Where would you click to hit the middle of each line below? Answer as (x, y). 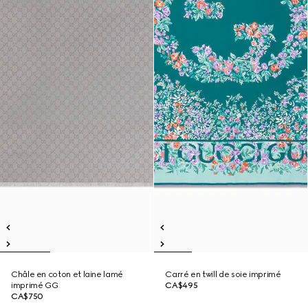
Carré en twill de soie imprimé (223, 274)
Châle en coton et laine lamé (67, 274)
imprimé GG (35, 285)
